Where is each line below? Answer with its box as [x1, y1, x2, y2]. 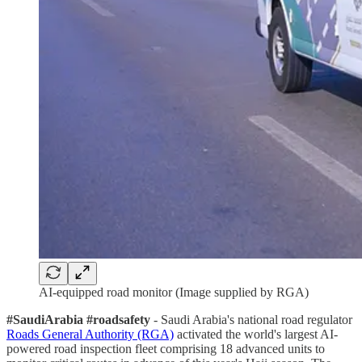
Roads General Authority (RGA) [6, 326, 174, 341]
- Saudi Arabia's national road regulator [154, 312, 352, 326]
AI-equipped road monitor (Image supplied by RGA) [39, 284, 309, 299]
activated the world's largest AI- [174, 326, 338, 341]
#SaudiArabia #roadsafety [6, 312, 154, 326]
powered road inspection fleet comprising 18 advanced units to [6, 341, 325, 356]
